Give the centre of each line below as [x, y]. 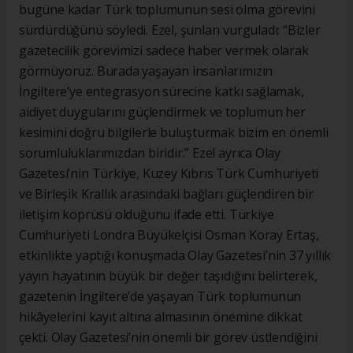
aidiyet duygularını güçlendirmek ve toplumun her [162, 111]
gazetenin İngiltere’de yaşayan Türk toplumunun [160, 296]
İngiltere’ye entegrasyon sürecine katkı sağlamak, [162, 91]
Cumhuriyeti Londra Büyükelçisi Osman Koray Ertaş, [169, 234]
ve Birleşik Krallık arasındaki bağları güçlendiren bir [166, 193]
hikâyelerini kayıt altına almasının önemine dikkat [161, 316]
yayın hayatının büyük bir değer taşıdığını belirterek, [168, 275]
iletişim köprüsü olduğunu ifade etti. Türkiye [147, 214]
